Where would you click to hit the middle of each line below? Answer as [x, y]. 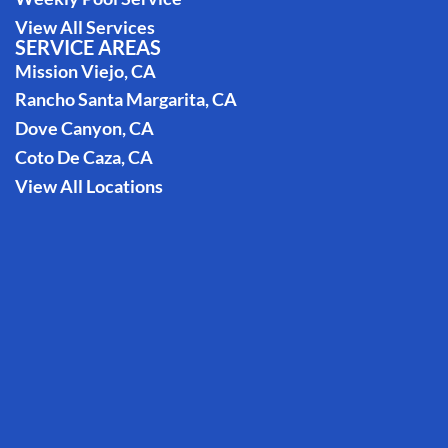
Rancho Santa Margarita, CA [125, 99]
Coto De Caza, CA [83, 156]
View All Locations [88, 185]
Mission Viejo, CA [85, 70]
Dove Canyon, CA [84, 128]
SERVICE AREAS [87, 46]
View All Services [84, 26]
